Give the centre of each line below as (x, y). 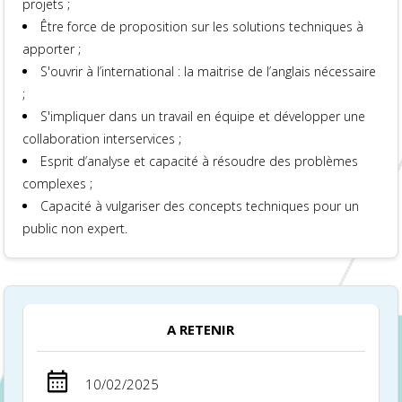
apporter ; (52, 49)
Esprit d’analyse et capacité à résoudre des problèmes (200, 161)
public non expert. (75, 228)
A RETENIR (201, 329)
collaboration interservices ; (102, 139)
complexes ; (58, 184)
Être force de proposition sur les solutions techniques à (202, 26)
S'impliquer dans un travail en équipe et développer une (203, 116)
